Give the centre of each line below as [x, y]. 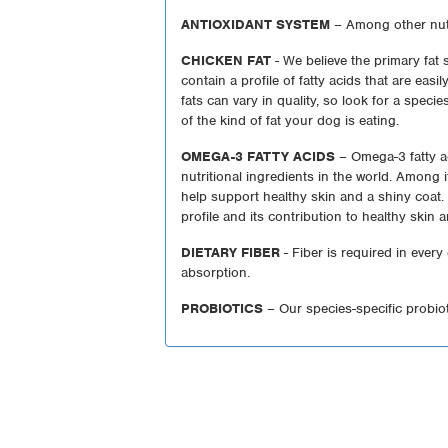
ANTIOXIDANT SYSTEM [256, 24]
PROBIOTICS [222, 308]
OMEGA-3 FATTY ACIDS [258, 156]
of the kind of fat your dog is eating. [290, 120]
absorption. [216, 272]
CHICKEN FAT [226, 60]
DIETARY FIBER [231, 252]
